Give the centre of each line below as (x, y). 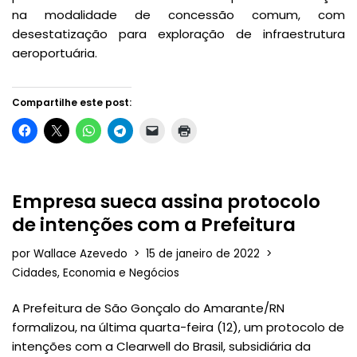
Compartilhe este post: (72, 103)
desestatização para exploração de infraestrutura (178, 34)
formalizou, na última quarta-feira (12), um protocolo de (178, 328)
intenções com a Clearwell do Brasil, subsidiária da (161, 347)
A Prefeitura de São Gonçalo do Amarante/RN (148, 308)
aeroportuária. (55, 53)
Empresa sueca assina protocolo (166, 202)
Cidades (35, 273)
